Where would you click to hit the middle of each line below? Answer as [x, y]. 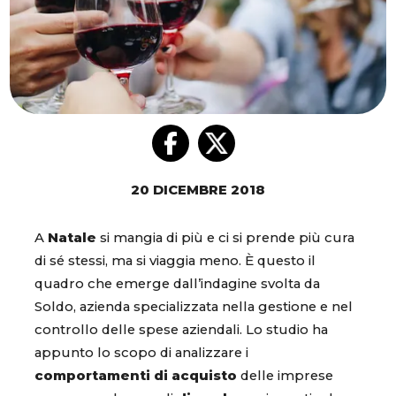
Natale [72, 238]
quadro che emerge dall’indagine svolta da [177, 284]
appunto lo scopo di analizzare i [141, 353]
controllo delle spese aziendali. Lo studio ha [181, 330]
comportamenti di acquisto [136, 376]
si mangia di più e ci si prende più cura [225, 238]
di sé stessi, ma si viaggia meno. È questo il [175, 261]
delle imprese [285, 376]
